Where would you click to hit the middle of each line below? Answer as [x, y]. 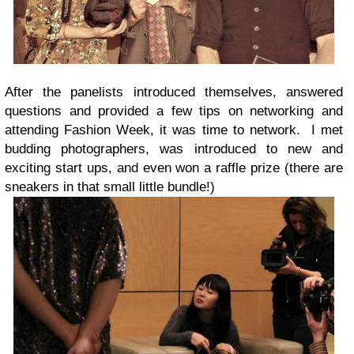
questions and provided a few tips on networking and [174, 111]
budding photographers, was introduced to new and [174, 149]
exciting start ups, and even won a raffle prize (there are [174, 168]
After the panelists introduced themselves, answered [174, 92]
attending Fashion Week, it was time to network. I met [174, 130]
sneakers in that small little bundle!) [110, 186]
